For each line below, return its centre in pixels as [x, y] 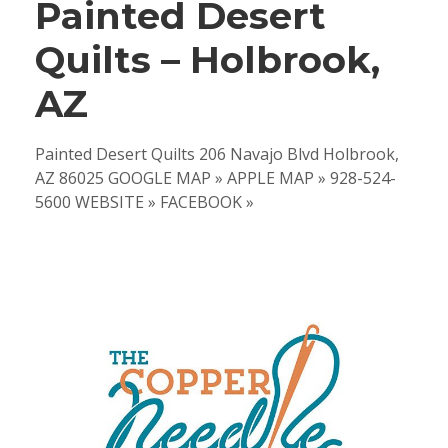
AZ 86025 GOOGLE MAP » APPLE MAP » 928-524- [215, 178]
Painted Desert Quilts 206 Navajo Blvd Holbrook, [217, 154]
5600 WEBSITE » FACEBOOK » [144, 202]
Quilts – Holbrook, [207, 60]
